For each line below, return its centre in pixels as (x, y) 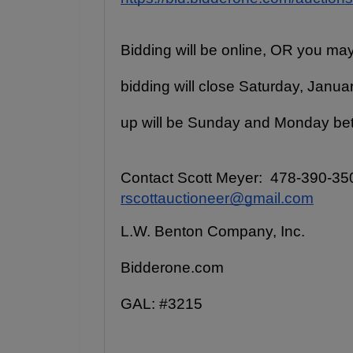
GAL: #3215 (162, 304)
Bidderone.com (172, 268)
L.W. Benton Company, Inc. (213, 232)
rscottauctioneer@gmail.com (217, 199)
